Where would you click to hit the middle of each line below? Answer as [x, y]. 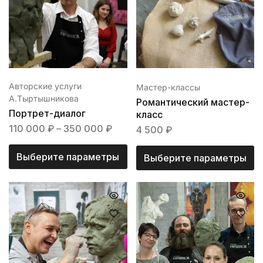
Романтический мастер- [193, 102]
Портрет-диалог [47, 114]
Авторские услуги [45, 86]
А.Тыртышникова [44, 99]
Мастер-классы [168, 87]
